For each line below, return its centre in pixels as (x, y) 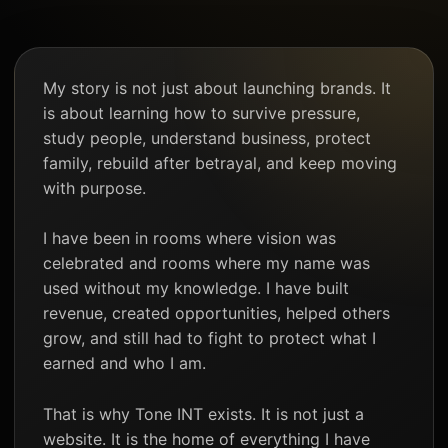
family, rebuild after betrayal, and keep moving (220, 162)
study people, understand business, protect (207, 137)
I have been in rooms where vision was (189, 238)
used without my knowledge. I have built (196, 288)
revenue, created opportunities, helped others (216, 313)
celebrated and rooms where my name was (206, 263)
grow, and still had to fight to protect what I (209, 338)
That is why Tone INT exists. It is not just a (203, 413)
